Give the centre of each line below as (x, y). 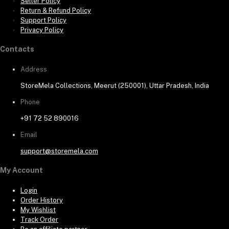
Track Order (39, 220)
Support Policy (43, 20)
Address (34, 69)
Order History (42, 200)
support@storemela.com (59, 151)
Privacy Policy (42, 30)
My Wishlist (38, 210)
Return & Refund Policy (56, 10)
